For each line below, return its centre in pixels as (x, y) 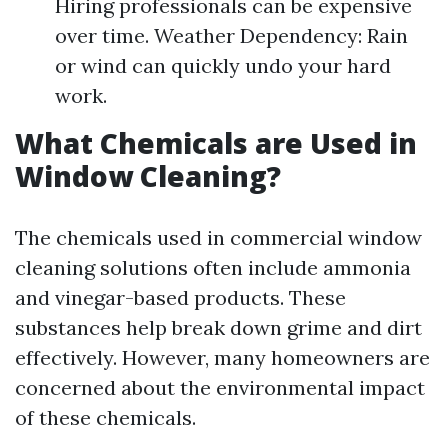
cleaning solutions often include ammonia (213, 267)
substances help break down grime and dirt (218, 327)
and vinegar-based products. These (180, 297)
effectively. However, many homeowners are (222, 357)
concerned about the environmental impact (220, 387)
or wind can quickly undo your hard (223, 65)
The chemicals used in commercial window (218, 237)
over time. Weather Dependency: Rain (231, 35)
